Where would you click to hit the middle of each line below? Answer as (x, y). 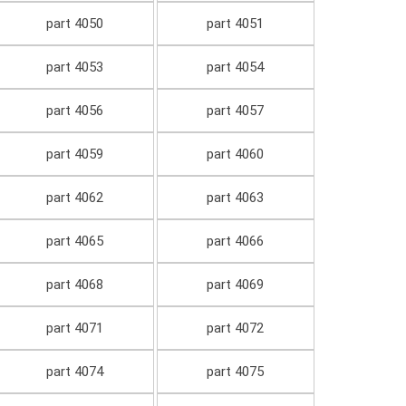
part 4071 (74, 329)
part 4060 (236, 155)
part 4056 (74, 111)
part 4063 (236, 198)
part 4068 (74, 285)
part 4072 (236, 329)
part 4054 (236, 68)
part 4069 (236, 285)
